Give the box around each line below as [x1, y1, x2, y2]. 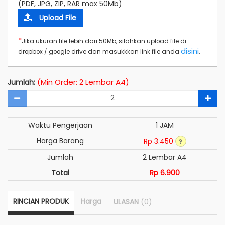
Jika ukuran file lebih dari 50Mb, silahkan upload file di [22, 37, 186, 45]
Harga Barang [36, 135, 84, 146]
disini [181, 45, 199, 56]
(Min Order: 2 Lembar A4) [37, 76, 129, 87]
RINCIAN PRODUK [13, 196, 69, 206]
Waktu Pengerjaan [28, 120, 92, 130]
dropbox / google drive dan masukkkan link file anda [18, 47, 181, 56]
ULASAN [114, 196, 141, 207]
